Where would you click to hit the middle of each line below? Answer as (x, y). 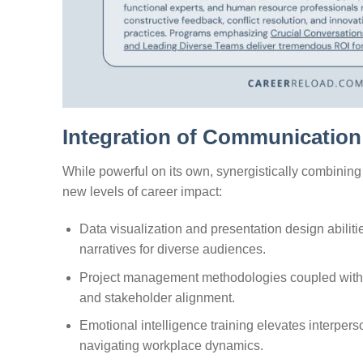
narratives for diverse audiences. (172, 249)
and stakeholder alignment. (157, 297)
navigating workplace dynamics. (171, 346)
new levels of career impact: (142, 192)
